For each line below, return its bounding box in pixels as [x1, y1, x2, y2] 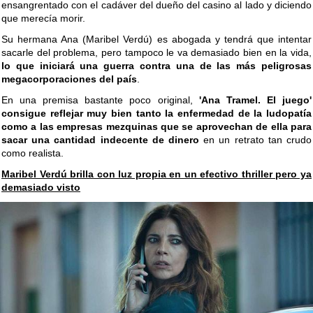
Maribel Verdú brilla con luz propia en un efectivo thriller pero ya [1, 168, 312, 180]
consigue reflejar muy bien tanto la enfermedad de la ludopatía [1, 108, 312, 119]
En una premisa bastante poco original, [1, 94, 199, 106]
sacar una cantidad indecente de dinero [1, 134, 199, 146]
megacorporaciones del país [1, 73, 137, 85]
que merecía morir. [1, 13, 85, 24]
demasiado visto [1, 182, 80, 194]
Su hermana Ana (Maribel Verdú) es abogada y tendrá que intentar [1, 34, 312, 45]
